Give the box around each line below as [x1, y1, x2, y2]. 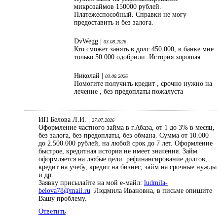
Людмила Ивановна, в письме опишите [90, 187, 212, 195]
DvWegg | [74, 37, 104, 45]
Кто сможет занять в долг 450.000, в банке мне [74, 45, 214, 53]
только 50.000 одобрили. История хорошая [74, 53, 200, 61]
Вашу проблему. [38, 195, 89, 203]
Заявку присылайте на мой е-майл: [38, 179, 144, 187]
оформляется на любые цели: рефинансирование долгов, [38, 155, 207, 163]
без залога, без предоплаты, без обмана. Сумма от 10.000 [38, 132, 209, 140]
